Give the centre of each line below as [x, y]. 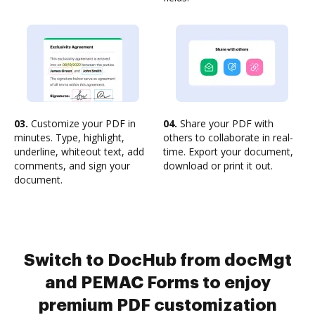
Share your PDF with [225, 123]
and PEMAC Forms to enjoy [157, 283]
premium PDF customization [157, 305]
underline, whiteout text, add [79, 152]
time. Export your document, [228, 152]
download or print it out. [218, 166]
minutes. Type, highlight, [69, 137]
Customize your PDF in [82, 123]
